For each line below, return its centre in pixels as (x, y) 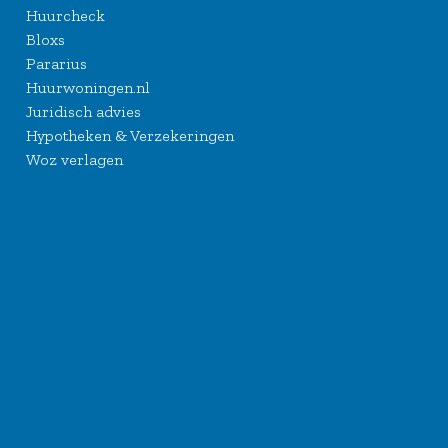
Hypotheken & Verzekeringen (130, 136)
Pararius (56, 64)
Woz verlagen (74, 160)
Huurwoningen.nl (88, 88)
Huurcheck (65, 16)
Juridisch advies (83, 112)
